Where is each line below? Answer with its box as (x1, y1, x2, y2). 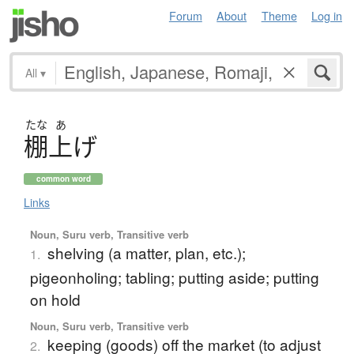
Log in (311, 7, 342, 24)
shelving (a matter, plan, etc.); (47, 241, 246, 263)
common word (36, 172, 91, 184)
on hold (29, 288, 81, 310)
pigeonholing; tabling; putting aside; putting (29, 265, 319, 288)
